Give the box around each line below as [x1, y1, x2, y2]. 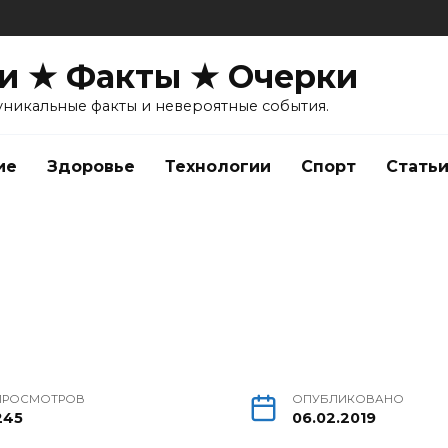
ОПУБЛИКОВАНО [292, 392, 404, 407]
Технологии [165, 157, 271, 176]
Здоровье [47, 157, 135, 176]
